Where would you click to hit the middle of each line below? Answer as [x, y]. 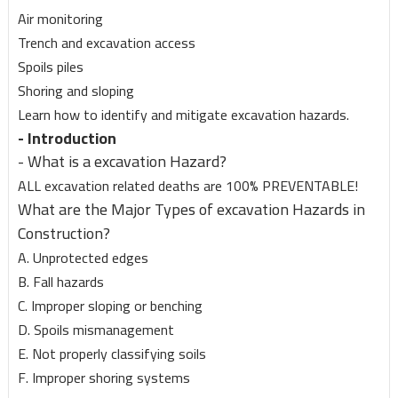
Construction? [64, 234]
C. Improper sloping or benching [110, 306]
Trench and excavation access [106, 43]
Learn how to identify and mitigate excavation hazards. [183, 115]
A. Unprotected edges [83, 258]
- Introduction [67, 139]
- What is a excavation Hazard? [122, 162]
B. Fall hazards [60, 282]
